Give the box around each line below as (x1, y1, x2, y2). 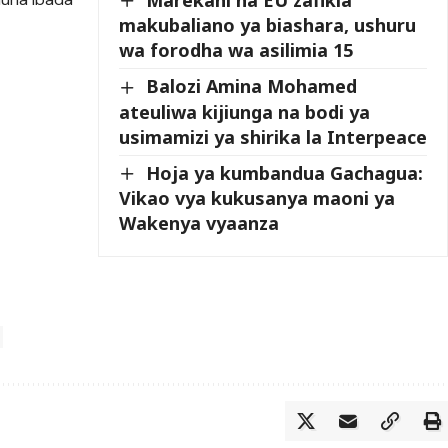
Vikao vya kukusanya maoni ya (119, 186, 396, 211)
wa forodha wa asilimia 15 (119, 38, 354, 63)
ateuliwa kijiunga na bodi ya (119, 99, 371, 124)
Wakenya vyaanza (119, 211, 280, 236)
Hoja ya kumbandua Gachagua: (146, 160, 424, 185)
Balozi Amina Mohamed (146, 74, 358, 99)
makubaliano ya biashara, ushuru (119, 13, 417, 38)
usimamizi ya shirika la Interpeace (119, 124, 428, 149)
